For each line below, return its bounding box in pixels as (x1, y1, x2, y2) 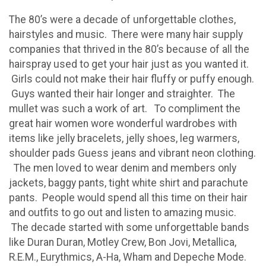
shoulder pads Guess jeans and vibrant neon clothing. (9, 147, 256, 160)
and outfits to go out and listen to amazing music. (9, 207, 236, 219)
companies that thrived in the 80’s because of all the (9, 43, 249, 56)
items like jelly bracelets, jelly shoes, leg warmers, (9, 132, 239, 145)
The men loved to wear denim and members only (9, 162, 236, 175)
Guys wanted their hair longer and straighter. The (9, 88, 235, 100)
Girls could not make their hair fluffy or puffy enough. (9, 73, 254, 85)
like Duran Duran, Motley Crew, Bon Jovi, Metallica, (9, 236, 236, 249)
